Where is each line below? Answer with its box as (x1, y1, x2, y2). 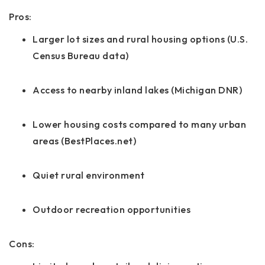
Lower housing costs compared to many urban (33, 118, 246, 130)
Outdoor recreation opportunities (33, 203, 190, 215)
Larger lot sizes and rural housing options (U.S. (33, 33, 248, 45)
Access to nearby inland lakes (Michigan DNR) (33, 83, 242, 96)
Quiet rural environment (33, 169, 145, 181)
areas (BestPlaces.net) (33, 134, 136, 147)
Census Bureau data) (33, 49, 129, 62)
